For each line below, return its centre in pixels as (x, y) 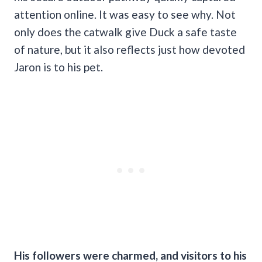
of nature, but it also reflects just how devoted (130, 49)
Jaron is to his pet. (60, 67)
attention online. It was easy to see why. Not (125, 14)
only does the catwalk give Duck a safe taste (125, 32)
